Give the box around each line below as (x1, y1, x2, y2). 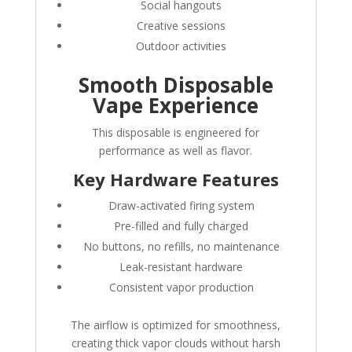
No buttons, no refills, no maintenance (82, 239, 280, 255)
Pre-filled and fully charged (114, 218, 249, 234)
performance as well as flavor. (99, 143, 253, 159)
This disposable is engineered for (92, 125, 260, 141)
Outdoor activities (136, 38, 227, 54)
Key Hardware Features (72, 167, 279, 192)
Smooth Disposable (78, 71, 273, 100)
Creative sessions (137, 18, 226, 34)
